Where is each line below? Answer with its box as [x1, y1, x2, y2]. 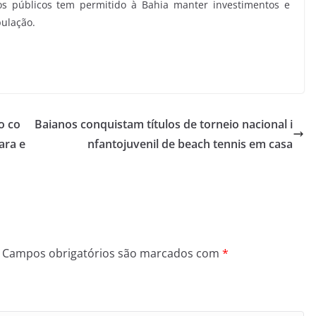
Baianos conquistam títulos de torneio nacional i [35, 116, 293, 132]
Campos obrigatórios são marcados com [2, 245, 222, 261]
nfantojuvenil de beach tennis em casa [87, 136, 293, 152]
